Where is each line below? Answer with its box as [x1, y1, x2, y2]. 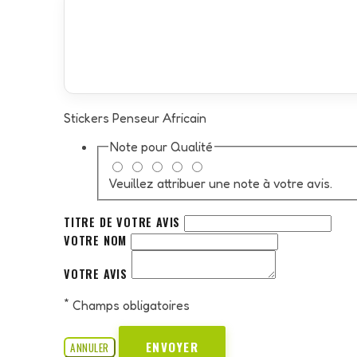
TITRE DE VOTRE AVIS [64, 213, 184, 230]
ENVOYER [145, 337, 198, 355]
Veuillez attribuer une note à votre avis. [108, 175, 332, 191]
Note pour [110, 138, 171, 155]
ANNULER [70, 339, 109, 355]
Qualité [171, 138, 213, 155]
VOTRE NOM [64, 231, 131, 249]
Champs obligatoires [69, 296, 190, 313]
